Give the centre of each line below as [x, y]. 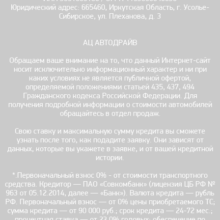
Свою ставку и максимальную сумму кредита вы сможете [110, 131]
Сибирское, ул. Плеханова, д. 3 [110, 16]
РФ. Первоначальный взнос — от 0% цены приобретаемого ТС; [110, 202]
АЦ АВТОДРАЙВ [110, 43]
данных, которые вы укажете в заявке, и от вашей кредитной [110, 149]
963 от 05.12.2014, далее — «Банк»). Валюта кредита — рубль [110, 193]
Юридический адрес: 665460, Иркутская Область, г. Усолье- [110, 8]
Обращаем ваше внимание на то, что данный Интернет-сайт [110, 61]
